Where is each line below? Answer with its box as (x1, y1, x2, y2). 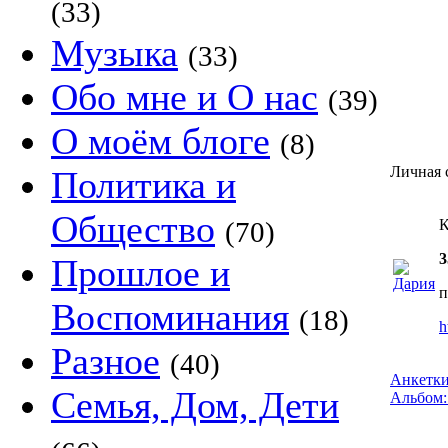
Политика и (51, 164, 236, 206)
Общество (51, 208, 215, 250)
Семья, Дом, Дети (51, 384, 339, 426)
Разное (51, 340, 160, 382)
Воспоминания (51, 296, 289, 338)
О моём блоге (51, 120, 270, 162)
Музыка (51, 32, 178, 74)
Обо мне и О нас (51, 76, 318, 118)
